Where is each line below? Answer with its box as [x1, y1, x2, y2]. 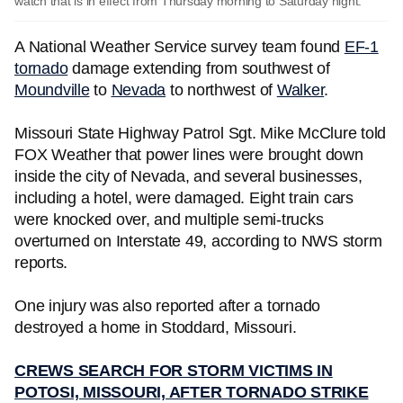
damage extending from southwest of [67, 59, 330, 77]
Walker [276, 81, 325, 99]
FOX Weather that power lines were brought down [14, 146, 363, 164]
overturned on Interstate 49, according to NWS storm [14, 232, 382, 250]
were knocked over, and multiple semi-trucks [14, 210, 324, 228]
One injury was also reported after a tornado [14, 297, 320, 315]
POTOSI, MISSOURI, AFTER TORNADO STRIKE [14, 383, 369, 401]
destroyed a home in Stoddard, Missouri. [14, 318, 297, 336]
